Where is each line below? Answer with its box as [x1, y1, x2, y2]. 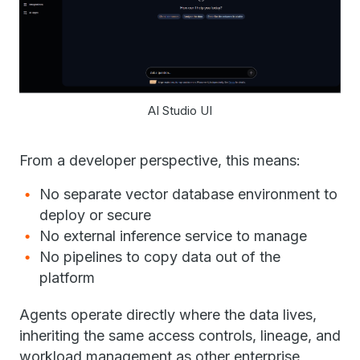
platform [39, 268, 99, 286]
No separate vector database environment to [39, 185, 337, 202]
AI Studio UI [148, 102, 212, 118]
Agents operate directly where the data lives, [19, 305, 317, 323]
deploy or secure [39, 206, 155, 223]
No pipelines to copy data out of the [39, 247, 280, 265]
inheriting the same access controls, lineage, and [19, 326, 341, 344]
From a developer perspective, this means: [19, 151, 305, 169]
